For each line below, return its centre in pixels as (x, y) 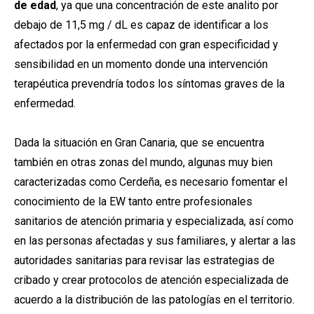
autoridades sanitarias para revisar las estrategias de (144, 260)
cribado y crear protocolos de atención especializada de (151, 280)
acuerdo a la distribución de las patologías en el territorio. (154, 300)
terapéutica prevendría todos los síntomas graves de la (149, 84)
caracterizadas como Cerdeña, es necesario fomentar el (151, 182)
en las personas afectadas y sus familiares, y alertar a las (155, 241)
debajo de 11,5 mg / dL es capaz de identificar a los (141, 25)
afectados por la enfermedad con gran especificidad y (146, 45)
